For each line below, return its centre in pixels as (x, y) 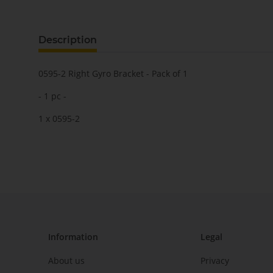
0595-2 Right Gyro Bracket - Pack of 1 (113, 74)
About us (66, 260)
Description (68, 40)
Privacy (215, 260)
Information (73, 237)
